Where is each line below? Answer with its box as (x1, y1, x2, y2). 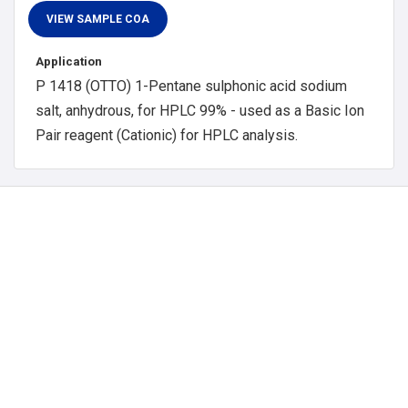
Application (35, 54, 102, 68)
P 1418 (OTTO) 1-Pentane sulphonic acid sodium (35, 76, 347, 95)
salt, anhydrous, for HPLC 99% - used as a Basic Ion (35, 101, 364, 119)
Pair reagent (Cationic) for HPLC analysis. (35, 126, 298, 144)
